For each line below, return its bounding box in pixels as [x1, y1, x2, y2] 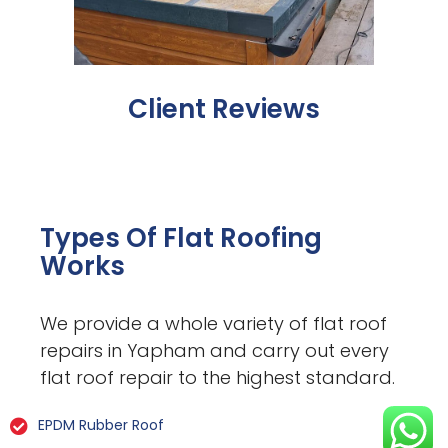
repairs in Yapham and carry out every [40, 337, 390, 363]
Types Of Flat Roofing [40, 219, 323, 256]
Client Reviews [128, 91, 320, 128]
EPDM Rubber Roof [37, 415, 164, 436]
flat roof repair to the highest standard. [40, 364, 396, 390]
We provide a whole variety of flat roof [40, 310, 388, 336]
